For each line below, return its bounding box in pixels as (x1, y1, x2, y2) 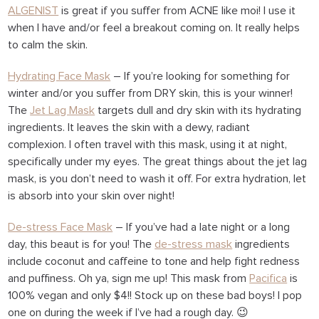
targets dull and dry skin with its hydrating (95, 105, 302, 116)
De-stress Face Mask (8, 221, 113, 233)
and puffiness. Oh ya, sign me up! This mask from (8, 273, 250, 284)
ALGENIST (8, 5, 59, 16)
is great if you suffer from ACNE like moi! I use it (58, 5, 296, 16)
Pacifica (249, 273, 288, 284)
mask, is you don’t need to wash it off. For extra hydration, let (8, 173, 307, 184)
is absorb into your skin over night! (8, 190, 175, 202)
